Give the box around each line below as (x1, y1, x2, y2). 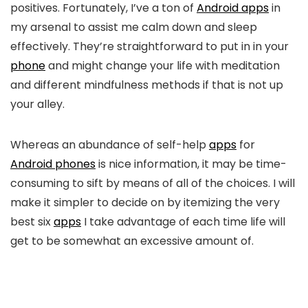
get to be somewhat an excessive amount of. (10, 233, 254, 249)
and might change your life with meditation (45, 58, 280, 74)
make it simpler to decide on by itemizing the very (10, 195, 280, 210)
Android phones (10, 156, 96, 172)
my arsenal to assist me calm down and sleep (10, 19, 257, 35)
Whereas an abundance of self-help (10, 137, 209, 153)
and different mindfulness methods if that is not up (10, 77, 283, 93)
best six (10, 214, 54, 230)
